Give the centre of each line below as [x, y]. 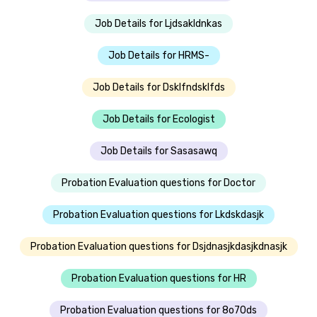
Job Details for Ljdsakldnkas [158, 23]
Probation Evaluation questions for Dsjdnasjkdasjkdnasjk [158, 246]
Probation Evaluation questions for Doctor [158, 183]
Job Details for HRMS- [158, 55]
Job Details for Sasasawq [158, 151]
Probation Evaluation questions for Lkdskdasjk [158, 214]
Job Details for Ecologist [158, 119]
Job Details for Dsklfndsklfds [158, 87]
